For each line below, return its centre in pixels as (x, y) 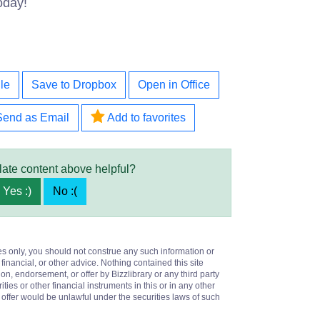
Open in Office (174, 85)
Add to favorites (145, 117)
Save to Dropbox (74, 85)
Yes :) (17, 191)
